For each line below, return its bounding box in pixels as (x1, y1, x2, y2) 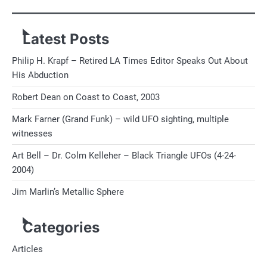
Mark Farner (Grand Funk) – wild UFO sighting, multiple (12, 114, 229, 125)
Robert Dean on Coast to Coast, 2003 (12, 92, 160, 103)
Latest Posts (23, 30, 109, 48)
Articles (12, 244, 43, 255)
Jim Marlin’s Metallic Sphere (12, 187, 124, 198)
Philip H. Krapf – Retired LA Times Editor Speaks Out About (12, 55, 248, 67)
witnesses (12, 128, 52, 139)
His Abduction (12, 70, 69, 81)
